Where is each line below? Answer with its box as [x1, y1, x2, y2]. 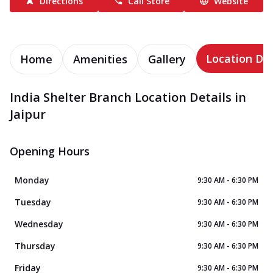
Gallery [148, 51, 186, 66]
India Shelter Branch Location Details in [10, 88, 246, 105]
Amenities [73, 51, 127, 66]
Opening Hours [10, 143, 90, 158]
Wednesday [15, 218, 63, 230]
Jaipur [10, 105, 46, 122]
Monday [15, 174, 49, 186]
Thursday [15, 239, 55, 252]
